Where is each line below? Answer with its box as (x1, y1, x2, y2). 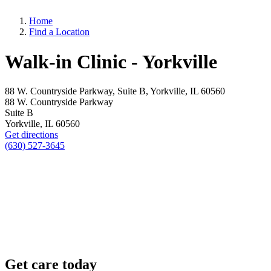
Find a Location (29, 27, 90, 38)
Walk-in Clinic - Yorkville (5, 50, 217, 73)
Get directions (5, 129, 58, 140)
